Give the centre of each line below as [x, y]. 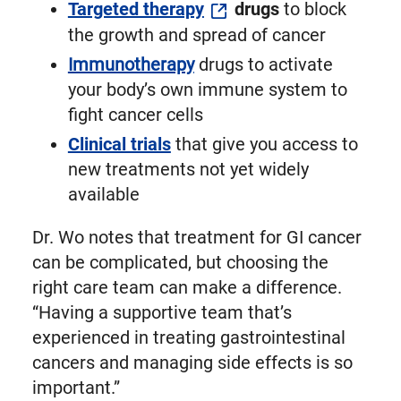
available [103, 194]
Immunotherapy [131, 64]
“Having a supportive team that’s [162, 312]
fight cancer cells [135, 114]
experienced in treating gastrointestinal [188, 337]
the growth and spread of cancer [196, 34]
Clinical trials [119, 144]
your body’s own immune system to [207, 89]
